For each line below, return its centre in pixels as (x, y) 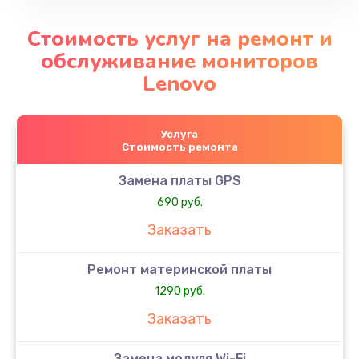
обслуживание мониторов (179, 61)
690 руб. (179, 202)
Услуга (179, 134)
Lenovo (179, 83)
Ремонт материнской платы (179, 269)
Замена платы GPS (179, 180)
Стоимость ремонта (179, 147)
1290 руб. (179, 291)
